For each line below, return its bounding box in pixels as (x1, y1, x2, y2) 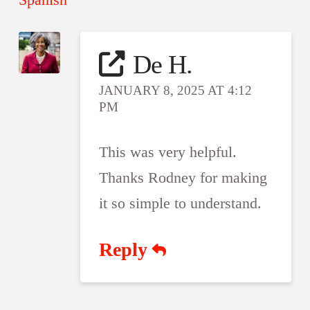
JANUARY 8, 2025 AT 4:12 (99, 82, 253, 98)
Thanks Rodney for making (99, 168, 268, 186)
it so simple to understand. (99, 194, 262, 212)
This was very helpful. (99, 143, 237, 161)
